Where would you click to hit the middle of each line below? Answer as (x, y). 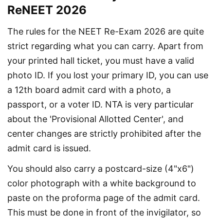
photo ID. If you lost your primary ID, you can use (109, 75)
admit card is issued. (49, 148)
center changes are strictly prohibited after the (105, 133)
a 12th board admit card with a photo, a (90, 90)
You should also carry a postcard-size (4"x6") (102, 169)
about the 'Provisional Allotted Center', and (97, 119)
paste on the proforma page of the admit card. (105, 198)
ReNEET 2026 (47, 10)
